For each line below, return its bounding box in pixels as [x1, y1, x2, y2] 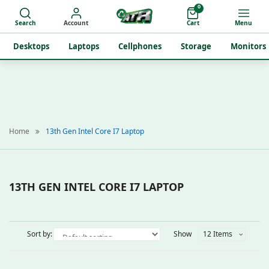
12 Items [203, 229, 232, 239]
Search [14, 19, 36, 27]
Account [64, 19, 89, 27]
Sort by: [27, 229, 52, 239]
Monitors [231, 41, 266, 52]
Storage [181, 41, 211, 52]
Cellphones [118, 41, 162, 52]
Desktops [13, 41, 49, 52]
